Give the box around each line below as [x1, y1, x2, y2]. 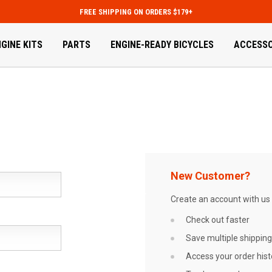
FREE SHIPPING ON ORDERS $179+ [80, 7, 192, 16]
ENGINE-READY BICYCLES [110, 39, 214, 50]
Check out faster [185, 215, 250, 225]
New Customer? [171, 169, 250, 182]
